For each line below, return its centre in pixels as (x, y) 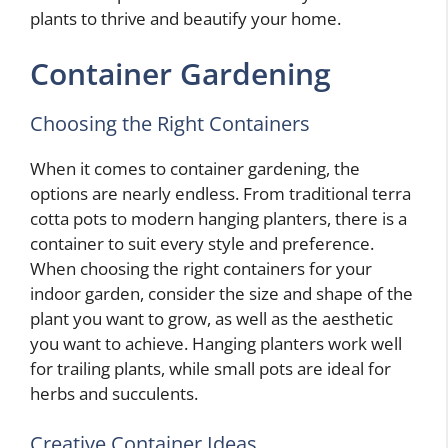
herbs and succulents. (114, 394)
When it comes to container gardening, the (195, 169)
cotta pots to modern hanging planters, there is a (218, 219)
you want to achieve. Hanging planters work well (216, 344)
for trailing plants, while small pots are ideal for (210, 369)
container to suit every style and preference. (202, 244)
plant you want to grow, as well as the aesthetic (211, 319)
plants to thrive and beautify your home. (185, 18)
